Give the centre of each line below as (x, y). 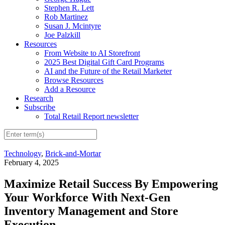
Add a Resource (70, 89)
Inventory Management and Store (91, 211)
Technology (23, 154)
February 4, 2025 (31, 163)
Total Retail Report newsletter (91, 116)
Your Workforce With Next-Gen (87, 198)
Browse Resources (74, 80)
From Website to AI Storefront (92, 53)
